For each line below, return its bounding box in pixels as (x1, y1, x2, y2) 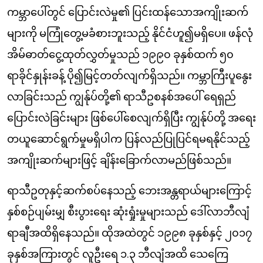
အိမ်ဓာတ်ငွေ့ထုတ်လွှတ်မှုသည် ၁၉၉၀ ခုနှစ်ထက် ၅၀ (7, 48, 234, 61)
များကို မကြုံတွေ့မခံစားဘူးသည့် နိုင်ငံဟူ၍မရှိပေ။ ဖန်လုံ (7, 27, 253, 40)
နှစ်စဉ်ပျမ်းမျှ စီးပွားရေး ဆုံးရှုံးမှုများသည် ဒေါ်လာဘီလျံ (7, 205, 249, 218)
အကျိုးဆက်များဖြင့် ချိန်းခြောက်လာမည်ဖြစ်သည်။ (7, 154, 231, 167)
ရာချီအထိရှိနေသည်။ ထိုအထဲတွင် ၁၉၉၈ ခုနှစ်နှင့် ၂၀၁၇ (7, 227, 252, 240)
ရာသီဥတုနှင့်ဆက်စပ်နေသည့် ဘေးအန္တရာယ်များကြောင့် (7, 184, 252, 197)
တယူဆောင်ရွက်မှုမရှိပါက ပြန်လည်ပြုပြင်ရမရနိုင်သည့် (7, 133, 250, 146)
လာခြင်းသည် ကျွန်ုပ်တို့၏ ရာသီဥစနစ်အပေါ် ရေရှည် (7, 90, 236, 103)
